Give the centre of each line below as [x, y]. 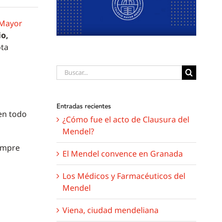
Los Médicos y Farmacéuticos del [124, 176]
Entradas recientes [83, 106]
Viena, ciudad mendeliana [110, 210]
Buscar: [70, 71]
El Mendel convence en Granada [122, 153]
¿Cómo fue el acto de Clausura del [126, 119]
